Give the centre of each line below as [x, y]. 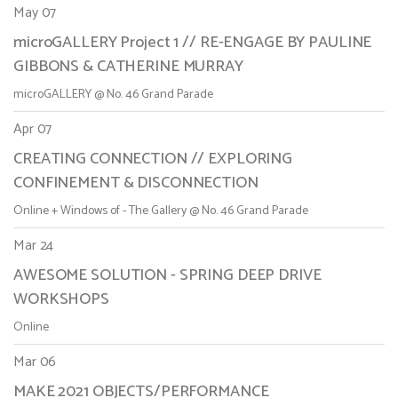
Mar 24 [34, 246]
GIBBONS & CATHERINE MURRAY [128, 67]
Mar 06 [35, 362]
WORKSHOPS [61, 300]
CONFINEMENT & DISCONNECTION [136, 183]
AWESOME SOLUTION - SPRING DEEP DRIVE [167, 276]
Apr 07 [33, 130]
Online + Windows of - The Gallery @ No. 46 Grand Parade [161, 211]
